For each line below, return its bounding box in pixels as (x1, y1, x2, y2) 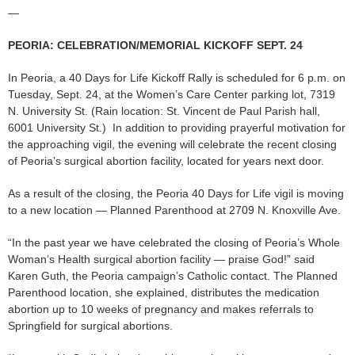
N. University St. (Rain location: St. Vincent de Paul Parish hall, (8, 105, 320, 118)
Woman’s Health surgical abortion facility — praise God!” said (8, 253, 315, 266)
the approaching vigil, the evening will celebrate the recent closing (8, 138, 337, 151)
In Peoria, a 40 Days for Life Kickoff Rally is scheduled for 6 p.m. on (8, 71, 345, 85)
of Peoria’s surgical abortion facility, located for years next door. (8, 155, 324, 168)
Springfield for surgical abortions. (8, 319, 173, 333)
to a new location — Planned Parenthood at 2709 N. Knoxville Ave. (8, 204, 341, 217)
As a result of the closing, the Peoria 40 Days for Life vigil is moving (8, 187, 344, 200)
